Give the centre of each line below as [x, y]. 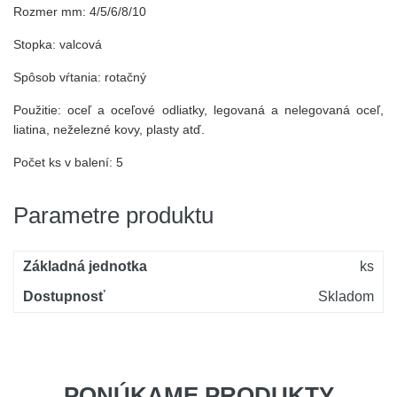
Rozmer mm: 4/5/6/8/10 [80, 12]
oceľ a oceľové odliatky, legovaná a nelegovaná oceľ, [226, 110]
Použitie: [37, 110]
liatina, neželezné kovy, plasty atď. [109, 129]
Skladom [346, 296]
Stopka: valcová [58, 44]
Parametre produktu [113, 215]
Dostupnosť [64, 296]
